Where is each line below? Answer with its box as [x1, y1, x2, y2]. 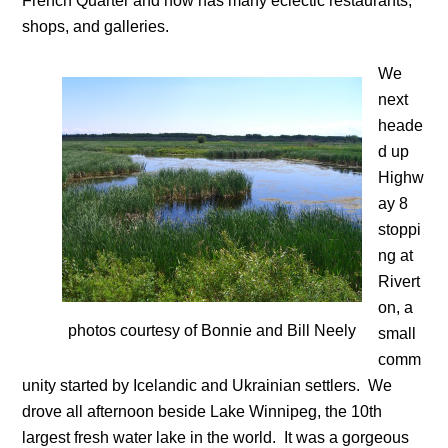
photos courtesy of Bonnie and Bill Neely [68, 321, 357, 339]
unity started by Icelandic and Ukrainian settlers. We [22, 376, 393, 394]
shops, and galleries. [22, 18, 170, 36]
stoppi [378, 220, 422, 238]
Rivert [378, 272, 421, 290]
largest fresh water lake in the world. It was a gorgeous [22, 428, 410, 446]
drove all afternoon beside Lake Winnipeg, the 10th [22, 402, 383, 420]
